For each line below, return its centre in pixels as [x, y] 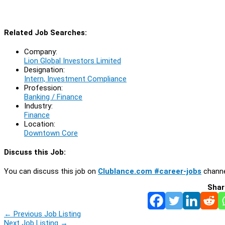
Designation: [44, 70]
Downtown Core [51, 133]
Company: [41, 51]
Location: [40, 124]
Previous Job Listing [46, 214]
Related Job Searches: [45, 32]
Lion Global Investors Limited [73, 61]
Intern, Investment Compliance [75, 79]
